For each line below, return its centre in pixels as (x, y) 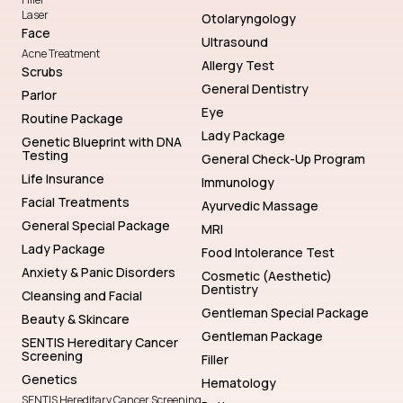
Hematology (239, 383)
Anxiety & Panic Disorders (99, 272)
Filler (215, 359)
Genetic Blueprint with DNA (102, 142)
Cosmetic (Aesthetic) (267, 276)
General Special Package (96, 225)
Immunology (238, 182)
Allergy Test (238, 65)
